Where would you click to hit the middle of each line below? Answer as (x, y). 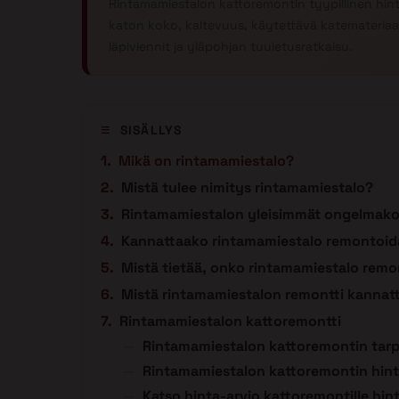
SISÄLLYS (151, 130)
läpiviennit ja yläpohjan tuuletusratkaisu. (231, 47)
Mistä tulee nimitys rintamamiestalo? (247, 188)
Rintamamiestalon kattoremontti (230, 322)
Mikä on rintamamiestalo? (206, 161)
